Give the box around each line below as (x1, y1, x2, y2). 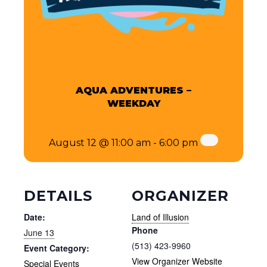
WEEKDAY (107, 98, 160, 110)
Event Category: (24, 242, 89, 254)
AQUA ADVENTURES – (76, 85, 191, 97)
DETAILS (24, 187, 92, 205)
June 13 (24, 226, 54, 239)
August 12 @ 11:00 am (49, 137, 151, 149)
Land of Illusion (132, 211, 189, 223)
